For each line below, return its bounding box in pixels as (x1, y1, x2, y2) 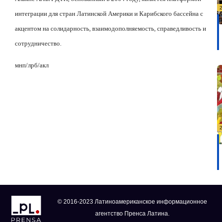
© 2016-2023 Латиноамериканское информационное (57, 198, 207, 205)
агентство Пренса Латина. (95, 210, 169, 217)
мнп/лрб (15, 61, 38, 69)
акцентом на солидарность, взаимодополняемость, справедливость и (15, 24, 206, 32)
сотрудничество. (15, 39, 61, 47)
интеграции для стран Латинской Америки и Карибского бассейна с (15, 9, 203, 17)
